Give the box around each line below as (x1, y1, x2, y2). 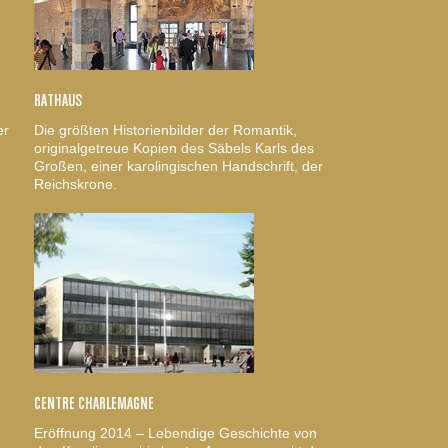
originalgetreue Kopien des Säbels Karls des (34, 139, 314, 156)
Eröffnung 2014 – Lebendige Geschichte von (34, 424, 317, 441)
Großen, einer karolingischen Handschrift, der (34, 157, 323, 174)
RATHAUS (34, 91, 82, 110)
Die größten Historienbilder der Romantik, (34, 121, 297, 138)
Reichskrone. (34, 175, 117, 192)
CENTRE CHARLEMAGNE (34, 394, 154, 413)
